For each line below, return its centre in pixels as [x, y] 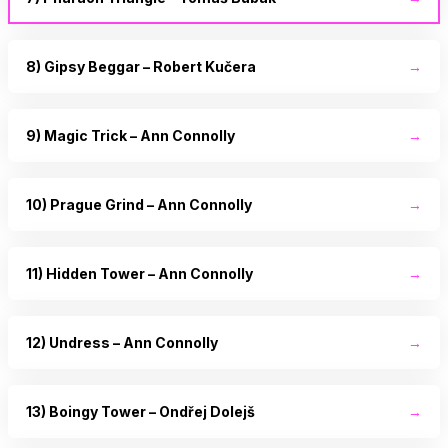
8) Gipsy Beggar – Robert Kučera [141, 66]
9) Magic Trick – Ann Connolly [130, 135]
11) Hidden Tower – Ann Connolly [139, 273]
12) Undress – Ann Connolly [122, 342]
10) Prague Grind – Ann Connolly [139, 204]
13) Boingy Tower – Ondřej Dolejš [140, 411]
